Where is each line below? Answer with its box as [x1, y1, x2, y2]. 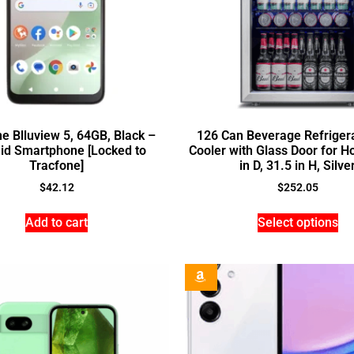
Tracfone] [29, 158, 84, 174]
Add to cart [25, 215, 88, 231]
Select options [257, 215, 338, 231]
